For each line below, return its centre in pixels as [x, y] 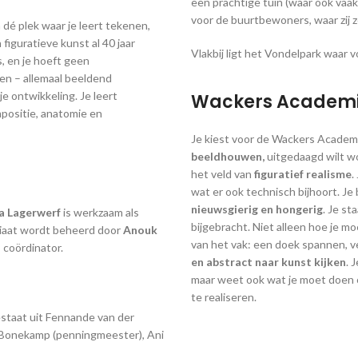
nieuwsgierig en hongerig [257, 209]
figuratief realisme [302, 174]
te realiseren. [224, 297]
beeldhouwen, [228, 157]
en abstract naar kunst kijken [268, 262]
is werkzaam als [100, 213]
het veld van [221, 174]
